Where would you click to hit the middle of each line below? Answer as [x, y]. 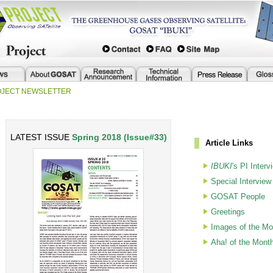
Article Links [229, 143]
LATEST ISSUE [41, 137]
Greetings [228, 212]
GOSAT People [238, 197]
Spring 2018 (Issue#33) [119, 137]
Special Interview [241, 181]
